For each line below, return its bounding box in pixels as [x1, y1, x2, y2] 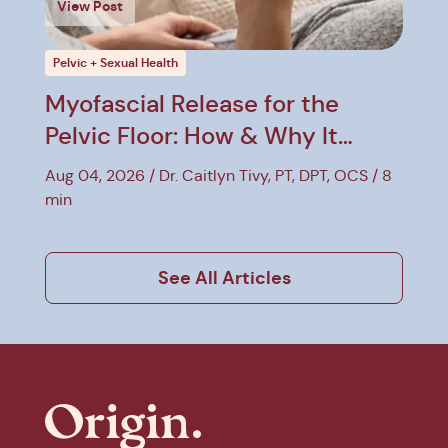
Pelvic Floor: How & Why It [45, 120, 338, 151]
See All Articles [157, 265, 291, 289]
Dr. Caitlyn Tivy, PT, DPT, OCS [159, 165, 368, 185]
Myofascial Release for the [45, 88, 339, 119]
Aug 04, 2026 [45, 165, 145, 185]
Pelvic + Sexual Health [53, 54, 178, 71]
